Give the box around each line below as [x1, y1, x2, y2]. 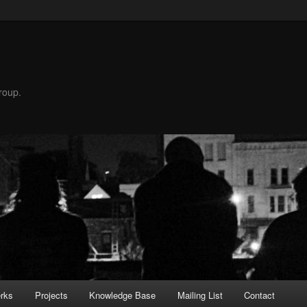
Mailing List [177, 288, 223, 302]
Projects [34, 288, 68, 302]
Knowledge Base [89, 288, 156, 302]
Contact [244, 288, 275, 302]
